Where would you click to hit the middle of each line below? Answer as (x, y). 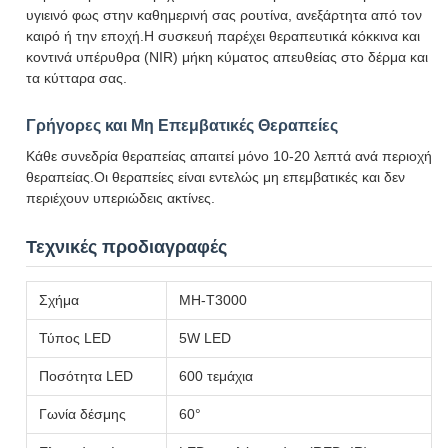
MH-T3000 (213, 300)
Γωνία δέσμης (82, 414)
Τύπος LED (75, 338)
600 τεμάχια (216, 376)
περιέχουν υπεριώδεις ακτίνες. (120, 198)
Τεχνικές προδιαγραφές (126, 247)
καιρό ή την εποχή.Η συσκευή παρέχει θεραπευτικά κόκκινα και (223, 36)
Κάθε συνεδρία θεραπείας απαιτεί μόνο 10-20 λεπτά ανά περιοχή (229, 156)
